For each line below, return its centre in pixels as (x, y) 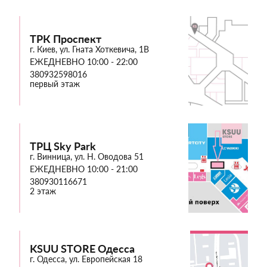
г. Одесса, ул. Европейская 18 (86, 259)
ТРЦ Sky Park (63, 146)
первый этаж (55, 84)
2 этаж (43, 191)
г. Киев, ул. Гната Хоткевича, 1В (89, 49)
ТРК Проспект (66, 39)
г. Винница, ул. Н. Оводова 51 (87, 157)
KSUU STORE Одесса (82, 249)
